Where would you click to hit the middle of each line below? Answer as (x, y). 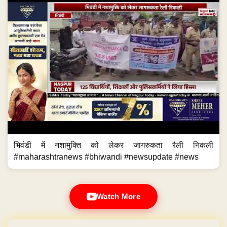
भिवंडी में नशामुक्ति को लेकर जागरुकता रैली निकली (113, 145)
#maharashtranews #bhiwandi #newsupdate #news (106, 157)
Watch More (119, 197)
